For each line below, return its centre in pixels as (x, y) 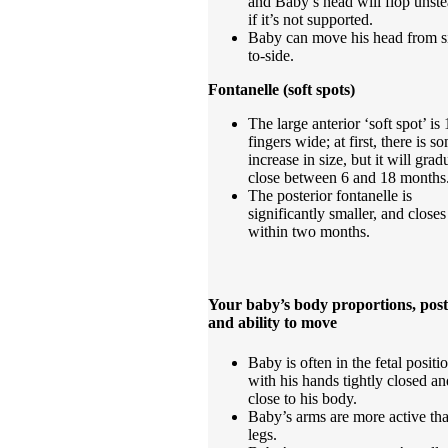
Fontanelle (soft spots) (281, 90)
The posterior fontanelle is (330, 196)
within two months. (309, 232)
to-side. (271, 56)
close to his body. (302, 398)
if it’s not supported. (310, 20)
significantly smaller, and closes (347, 214)
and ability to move (272, 323)
